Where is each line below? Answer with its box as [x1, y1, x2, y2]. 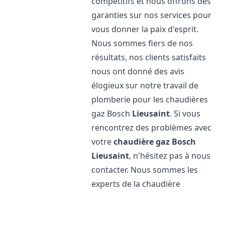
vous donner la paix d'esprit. [91, 24, 199, 35]
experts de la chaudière [91, 178, 181, 189]
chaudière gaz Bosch [114, 136, 196, 147]
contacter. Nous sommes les [91, 164, 198, 175]
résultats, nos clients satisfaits [91, 52, 206, 63]
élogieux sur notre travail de [91, 80, 199, 91]
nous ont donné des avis [91, 66, 185, 77]
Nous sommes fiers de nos [91, 38, 193, 49]
